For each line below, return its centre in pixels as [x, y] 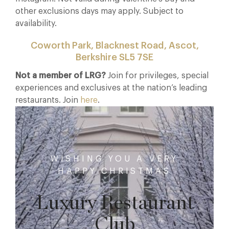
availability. [36, 23]
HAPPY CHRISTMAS [114, 171]
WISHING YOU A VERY [114, 159]
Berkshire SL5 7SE [114, 57]
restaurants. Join [48, 100]
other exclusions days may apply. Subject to [99, 11]
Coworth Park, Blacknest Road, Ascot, [114, 45]
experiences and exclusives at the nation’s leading [111, 88]
